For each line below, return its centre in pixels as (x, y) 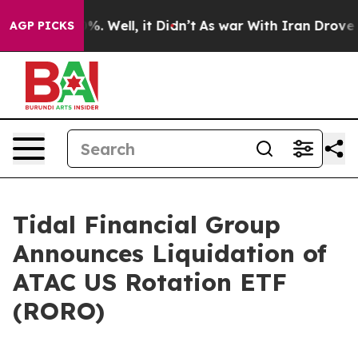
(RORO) (59, 311)
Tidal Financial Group (147, 225)
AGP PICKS (42, 26)
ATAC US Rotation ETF (150, 282)
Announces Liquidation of (170, 253)
